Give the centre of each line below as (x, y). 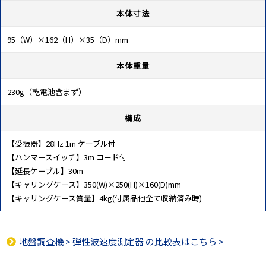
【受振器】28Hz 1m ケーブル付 (61, 144)
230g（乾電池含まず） (47, 92)
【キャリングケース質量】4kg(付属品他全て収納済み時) (104, 198)
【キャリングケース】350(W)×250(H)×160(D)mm (94, 185)
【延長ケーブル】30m (45, 171)
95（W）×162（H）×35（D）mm (68, 40)
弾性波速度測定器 (108, 242)
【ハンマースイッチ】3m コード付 (67, 157)
